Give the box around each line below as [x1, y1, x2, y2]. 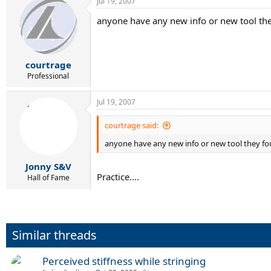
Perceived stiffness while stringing [42, 253, 206, 268]
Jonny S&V [25, 160, 71, 172]
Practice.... [97, 170, 139, 183]
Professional [27, 71, 69, 81]
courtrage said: [105, 120, 158, 131]
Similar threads [12, 226, 97, 243]
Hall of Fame [27, 172, 70, 183]
